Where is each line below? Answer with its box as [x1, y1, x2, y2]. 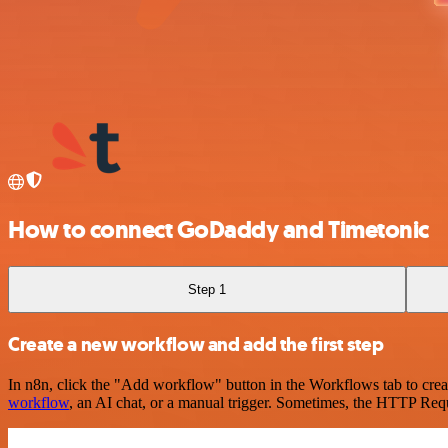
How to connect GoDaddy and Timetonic [8, 213, 429, 246]
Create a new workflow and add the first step [8, 332, 384, 357]
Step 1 [188, 281, 227, 297]
